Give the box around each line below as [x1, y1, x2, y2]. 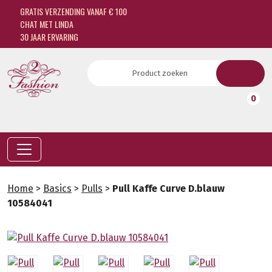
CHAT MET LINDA [18, 18, 73, 30]
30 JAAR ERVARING [18, 30, 78, 43]
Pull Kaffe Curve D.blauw [112, 183, 225, 194]
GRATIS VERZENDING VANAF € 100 [18, 5, 127, 18]
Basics [43, 183, 72, 194]
